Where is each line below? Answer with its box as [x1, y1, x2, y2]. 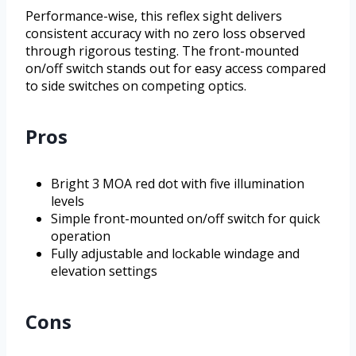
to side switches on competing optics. [25, 77, 246, 95]
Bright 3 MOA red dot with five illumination [51, 175, 304, 193]
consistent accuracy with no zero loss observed [25, 25, 305, 43]
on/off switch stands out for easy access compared [25, 60, 326, 78]
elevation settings [51, 262, 157, 281]
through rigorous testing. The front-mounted [25, 42, 299, 60]
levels [51, 192, 84, 211]
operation [51, 227, 110, 246]
